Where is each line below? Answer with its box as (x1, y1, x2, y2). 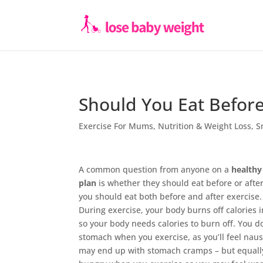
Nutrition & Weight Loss (158, 120, 252, 131)
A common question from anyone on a (79, 164, 232, 175)
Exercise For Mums (79, 120, 154, 131)
